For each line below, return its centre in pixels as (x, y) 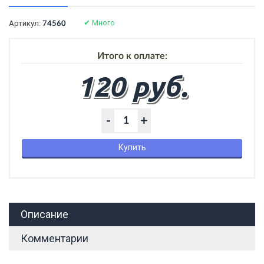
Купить (132, 147)
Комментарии (55, 238)
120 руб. (132, 85)
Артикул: (26, 23)
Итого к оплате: (132, 56)
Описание (44, 214)
